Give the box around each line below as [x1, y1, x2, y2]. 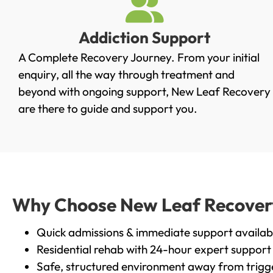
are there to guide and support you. [18, 101, 197, 116]
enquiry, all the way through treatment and [18, 67, 235, 82]
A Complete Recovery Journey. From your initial [18, 50, 260, 65]
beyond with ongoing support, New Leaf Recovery [18, 84, 271, 99]
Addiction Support [79, 27, 211, 48]
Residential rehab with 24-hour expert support [37, 241, 271, 257]
